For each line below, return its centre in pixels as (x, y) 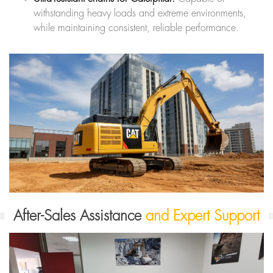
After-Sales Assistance (80, 215)
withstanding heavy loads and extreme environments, (140, 13)
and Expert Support (203, 215)
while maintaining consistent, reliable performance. (136, 28)
